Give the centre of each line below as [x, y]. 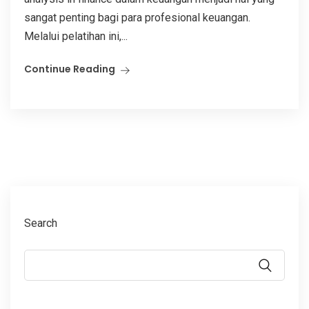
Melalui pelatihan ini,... [76, 36]
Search [41, 223]
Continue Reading [70, 69]
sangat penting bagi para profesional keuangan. [137, 17]
